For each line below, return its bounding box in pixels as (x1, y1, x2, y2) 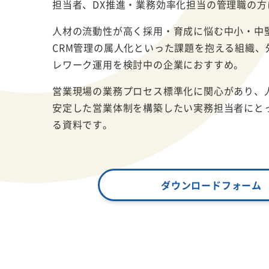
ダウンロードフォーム (161, 177, 262, 192)
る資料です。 (52, 116, 113, 131)
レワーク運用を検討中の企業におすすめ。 (52, 56, 244, 71)
